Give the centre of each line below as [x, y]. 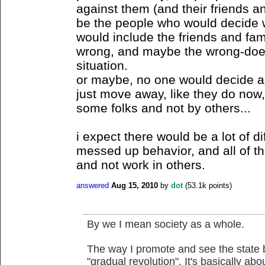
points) [219, 186]
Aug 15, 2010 [135, 186]
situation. [102, 65]
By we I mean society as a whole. [166, 224]
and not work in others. [141, 164]
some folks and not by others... [164, 108]
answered [93, 186]
